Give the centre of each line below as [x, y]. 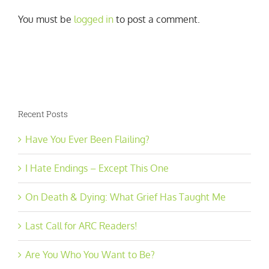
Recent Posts [43, 114]
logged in [94, 19]
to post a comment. [157, 19]
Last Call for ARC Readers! [81, 226]
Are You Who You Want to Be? [90, 255]
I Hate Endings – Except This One [97, 168]
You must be [46, 19]
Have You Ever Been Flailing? [87, 140]
